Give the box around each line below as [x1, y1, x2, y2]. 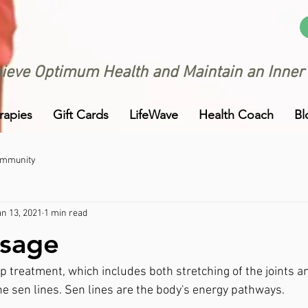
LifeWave [129, 107, 178, 122]
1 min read [44, 207, 87, 219]
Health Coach [199, 107, 274, 122]
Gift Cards [53, 107, 109, 122]
